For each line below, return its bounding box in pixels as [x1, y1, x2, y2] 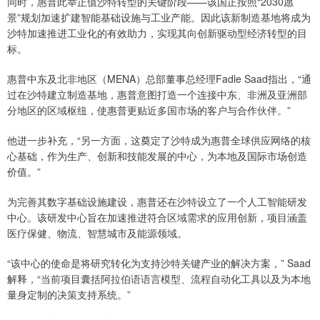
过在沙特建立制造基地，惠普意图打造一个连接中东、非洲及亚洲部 [7, 87, 307, 102]
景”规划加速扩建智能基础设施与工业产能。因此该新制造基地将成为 [7, 10, 311, 25]
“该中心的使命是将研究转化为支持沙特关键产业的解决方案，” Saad [7, 256, 311, 271]
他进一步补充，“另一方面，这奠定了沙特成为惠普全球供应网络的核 [7, 133, 311, 148]
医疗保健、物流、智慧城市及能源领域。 [7, 226, 187, 241]
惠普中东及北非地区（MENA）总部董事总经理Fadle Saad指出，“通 [7, 71, 311, 86]
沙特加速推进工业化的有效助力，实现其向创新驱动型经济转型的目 [7, 26, 307, 41]
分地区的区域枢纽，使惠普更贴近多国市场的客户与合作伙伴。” [7, 103, 291, 118]
